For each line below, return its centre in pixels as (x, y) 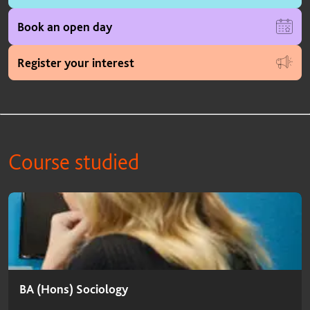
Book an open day (65, 26)
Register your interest (76, 62)
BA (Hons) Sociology (74, 289)
